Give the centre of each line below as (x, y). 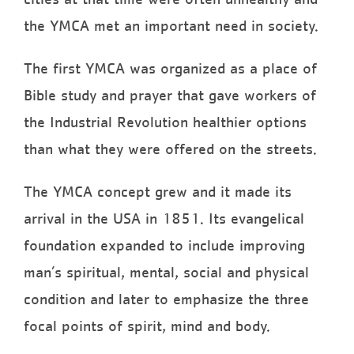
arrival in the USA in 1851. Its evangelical (164, 218)
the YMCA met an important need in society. (171, 26)
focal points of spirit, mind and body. (147, 326)
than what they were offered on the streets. (170, 149)
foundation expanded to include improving (164, 245)
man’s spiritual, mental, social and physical (166, 272)
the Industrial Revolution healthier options (165, 122)
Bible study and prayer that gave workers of (170, 95)
